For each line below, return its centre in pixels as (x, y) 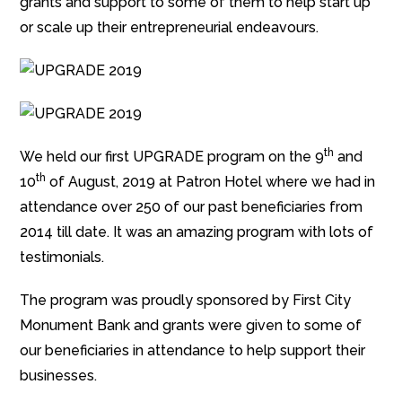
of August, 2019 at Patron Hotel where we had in (211, 181)
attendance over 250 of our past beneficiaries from (192, 206)
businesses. (59, 375)
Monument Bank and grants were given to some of (191, 325)
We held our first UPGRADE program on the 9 (172, 156)
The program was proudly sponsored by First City (186, 300)
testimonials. (62, 257)
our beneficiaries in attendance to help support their (193, 350)
